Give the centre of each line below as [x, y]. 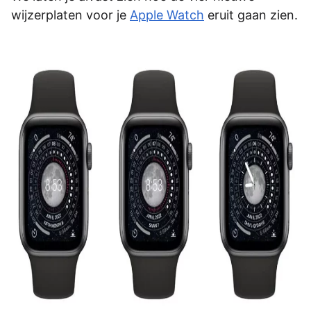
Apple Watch [167, 15]
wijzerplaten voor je [70, 15]
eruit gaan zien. [251, 15]
